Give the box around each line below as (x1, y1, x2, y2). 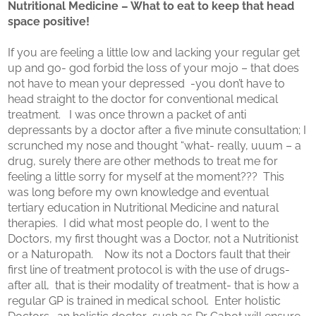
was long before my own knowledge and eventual (8, 186, 269, 199)
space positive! (8, 15, 90, 28)
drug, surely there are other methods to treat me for (8, 154, 279, 168)
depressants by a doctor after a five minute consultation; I (8, 123, 307, 137)
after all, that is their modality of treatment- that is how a (8, 279, 300, 292)
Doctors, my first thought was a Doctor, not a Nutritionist (8, 232, 299, 245)
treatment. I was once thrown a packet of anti (8, 108, 247, 121)
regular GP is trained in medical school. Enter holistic (8, 294, 281, 308)
